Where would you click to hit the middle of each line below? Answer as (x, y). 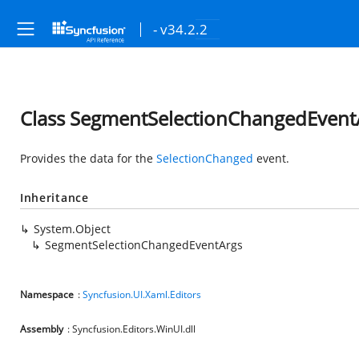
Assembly (42, 329)
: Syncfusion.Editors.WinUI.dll (131, 329)
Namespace (47, 294)
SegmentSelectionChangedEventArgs (144, 245)
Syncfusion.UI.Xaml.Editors (142, 294)
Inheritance (54, 198)
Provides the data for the (88, 158)
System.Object (72, 229)
